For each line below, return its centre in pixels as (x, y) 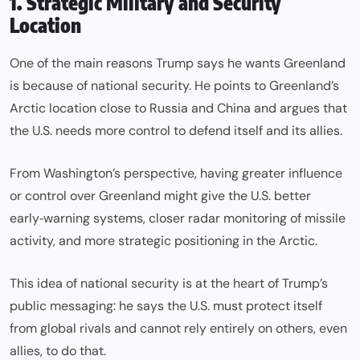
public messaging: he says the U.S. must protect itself (166, 306)
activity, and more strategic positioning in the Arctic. (164, 241)
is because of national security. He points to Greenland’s (174, 86)
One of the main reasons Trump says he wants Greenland (178, 63)
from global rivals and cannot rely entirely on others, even (178, 329)
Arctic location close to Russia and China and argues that (178, 108)
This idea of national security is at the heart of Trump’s (169, 284)
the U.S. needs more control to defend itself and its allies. (176, 131)
